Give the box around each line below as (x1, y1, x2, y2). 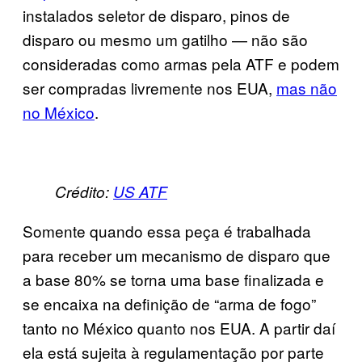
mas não (276, 76, 337, 99)
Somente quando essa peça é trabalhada (23, 219, 311, 242)
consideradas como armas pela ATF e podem (23, 52, 339, 74)
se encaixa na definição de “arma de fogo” (23, 292, 316, 314)
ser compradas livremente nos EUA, (23, 76, 276, 99)
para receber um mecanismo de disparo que (23, 243, 330, 266)
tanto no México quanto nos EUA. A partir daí (23, 316, 335, 339)
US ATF (113, 180, 167, 202)
